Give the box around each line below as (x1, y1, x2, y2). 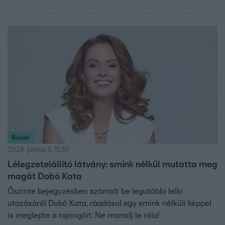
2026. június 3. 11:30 (8, 146, 69, 154)
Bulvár (12, 135, 30, 141)
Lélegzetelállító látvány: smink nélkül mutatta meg (8, 160, 217, 170)
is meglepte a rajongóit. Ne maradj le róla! (8, 211, 159, 220)
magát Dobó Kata (8, 172, 82, 182)
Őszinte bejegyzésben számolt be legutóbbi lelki (8, 187, 183, 196)
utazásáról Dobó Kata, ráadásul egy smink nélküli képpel (8, 199, 211, 208)
